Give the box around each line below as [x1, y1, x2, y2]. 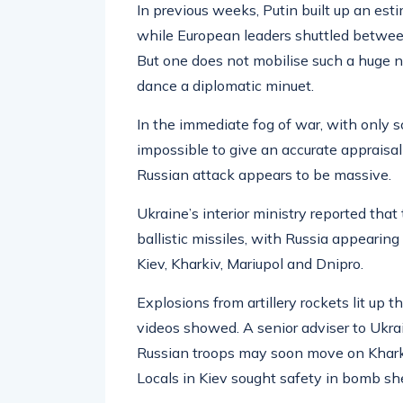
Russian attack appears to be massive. [137, 166, 391, 184]
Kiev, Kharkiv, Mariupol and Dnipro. [137, 255, 363, 273]
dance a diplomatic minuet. [137, 76, 314, 94]
